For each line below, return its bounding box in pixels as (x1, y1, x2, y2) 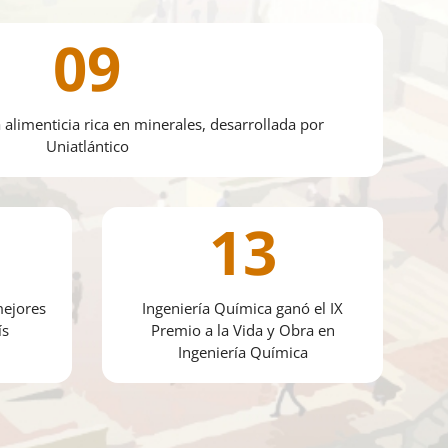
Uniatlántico (45, 136, 129, 157)
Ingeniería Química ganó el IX (142, 298, 343, 319)
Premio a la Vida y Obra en (150, 320, 335, 341)
